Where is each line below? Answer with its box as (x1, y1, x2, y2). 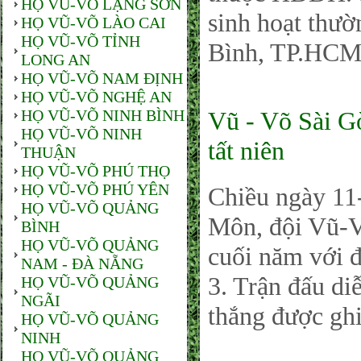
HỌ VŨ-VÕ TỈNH (21, 32, 140, 50)
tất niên (208, 136, 284, 165)
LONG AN (21, 51, 90, 68)
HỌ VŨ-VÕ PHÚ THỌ (21, 162, 170, 180)
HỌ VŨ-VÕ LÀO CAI (21, 14, 166, 31)
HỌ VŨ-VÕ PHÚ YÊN (21, 180, 169, 198)
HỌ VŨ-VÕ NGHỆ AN (21, 88, 172, 106)
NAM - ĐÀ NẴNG (21, 255, 143, 272)
